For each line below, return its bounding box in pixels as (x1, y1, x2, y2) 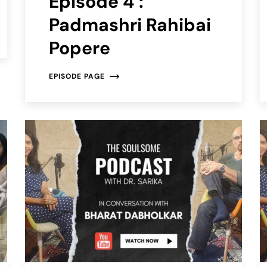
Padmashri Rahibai (49, 13, 212, 37)
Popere (49, 36, 111, 60)
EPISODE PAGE (49, 72, 105, 82)
